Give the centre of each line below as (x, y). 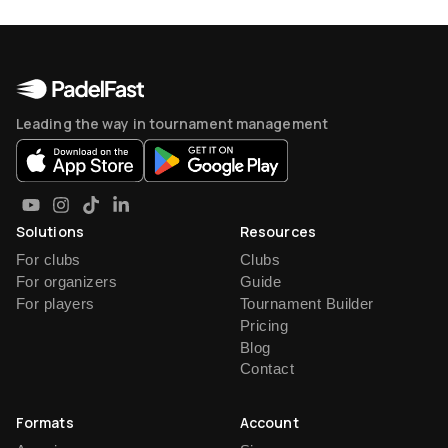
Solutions (50, 232)
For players (55, 303)
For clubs (48, 260)
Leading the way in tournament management (172, 124)
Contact (267, 369)
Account (269, 423)
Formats (45, 423)
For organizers (66, 282)
